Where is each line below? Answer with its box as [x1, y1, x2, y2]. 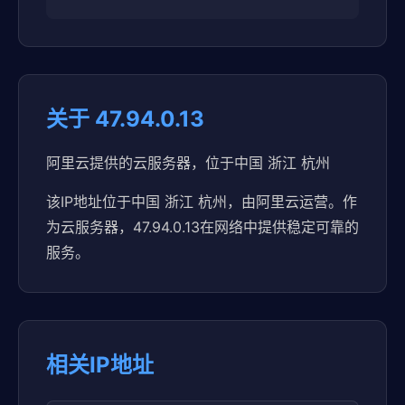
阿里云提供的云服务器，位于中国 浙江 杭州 [46, 154, 330, 172]
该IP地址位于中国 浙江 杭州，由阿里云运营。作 [46, 193, 357, 211]
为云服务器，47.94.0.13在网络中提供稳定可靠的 [46, 218, 359, 236]
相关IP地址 [46, 352, 154, 378]
